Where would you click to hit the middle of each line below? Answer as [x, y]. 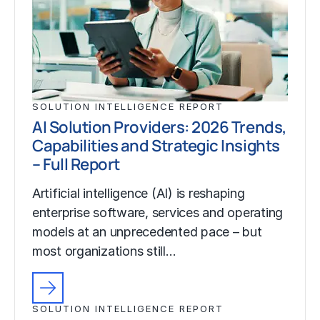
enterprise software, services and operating [158, 212]
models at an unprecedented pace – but [147, 231]
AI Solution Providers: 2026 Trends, [159, 126]
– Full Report [76, 164]
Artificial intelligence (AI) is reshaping [139, 193]
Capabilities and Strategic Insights [156, 145]
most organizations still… [104, 251]
